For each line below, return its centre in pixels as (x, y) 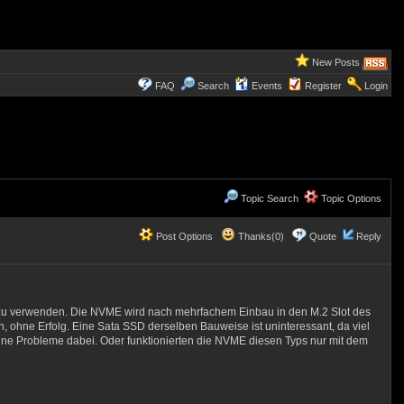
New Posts (335, 62)
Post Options (183, 236)
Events (266, 86)
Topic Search (268, 198)
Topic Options (349, 198)
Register (323, 86)
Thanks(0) (259, 236)
